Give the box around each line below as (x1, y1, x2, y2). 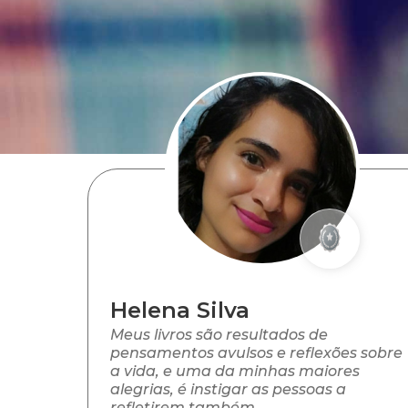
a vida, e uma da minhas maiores (110, 362, 360, 381)
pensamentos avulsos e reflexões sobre (110, 344, 403, 362)
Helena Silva (110, 297, 250, 324)
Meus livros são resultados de (110, 326, 328, 344)
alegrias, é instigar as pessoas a (110, 381, 346, 399)
